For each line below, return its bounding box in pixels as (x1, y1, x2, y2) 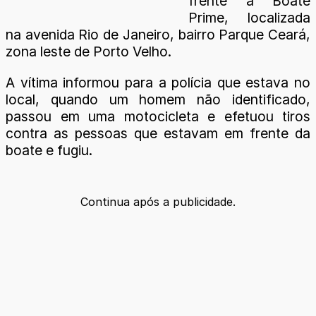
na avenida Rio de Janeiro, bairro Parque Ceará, (6, 26, 310, 44)
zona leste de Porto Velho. (6, 43, 171, 61)
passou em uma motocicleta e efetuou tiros (6, 107, 310, 125)
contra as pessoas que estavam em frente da (6, 124, 310, 142)
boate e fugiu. (6, 141, 92, 159)
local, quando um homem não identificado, (6, 90, 310, 108)
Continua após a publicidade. (80, 194, 236, 209)
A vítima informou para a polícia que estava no (6, 73, 310, 91)
